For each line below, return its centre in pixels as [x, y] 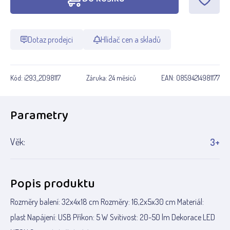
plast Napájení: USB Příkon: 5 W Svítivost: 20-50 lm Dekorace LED [113, 217]
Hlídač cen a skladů [130, 40]
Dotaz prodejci [51, 40]
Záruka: [97, 78]
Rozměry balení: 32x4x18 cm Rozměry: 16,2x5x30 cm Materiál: [107, 202]
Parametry [39, 116]
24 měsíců [122, 78]
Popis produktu [53, 184]
